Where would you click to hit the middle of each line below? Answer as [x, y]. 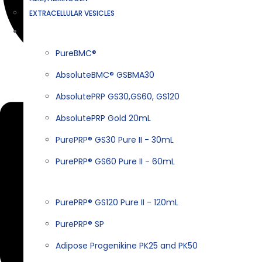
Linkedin [151, 83]
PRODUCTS [52, 31]
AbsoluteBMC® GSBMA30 [105, 75]
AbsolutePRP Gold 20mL [103, 118]
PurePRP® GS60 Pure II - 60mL [115, 161]
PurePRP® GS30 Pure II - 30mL [115, 139]
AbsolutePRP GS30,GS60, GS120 [118, 96]
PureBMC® [76, 53]
